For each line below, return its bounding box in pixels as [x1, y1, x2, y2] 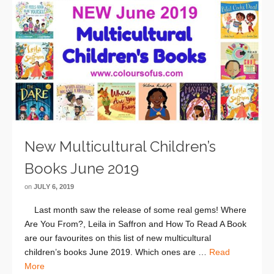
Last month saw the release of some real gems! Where [24, 204, 246, 215]
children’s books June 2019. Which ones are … [24, 246, 209, 257]
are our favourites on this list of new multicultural [24, 232, 211, 243]
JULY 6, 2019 [34, 182, 74, 190]
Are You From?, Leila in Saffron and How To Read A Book [24, 218, 246, 229]
